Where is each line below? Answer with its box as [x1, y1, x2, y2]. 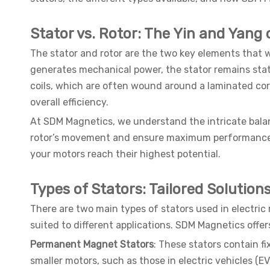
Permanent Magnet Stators [30, 239, 154, 251]
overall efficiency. [30, 96, 108, 108]
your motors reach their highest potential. [30, 148, 221, 160]
